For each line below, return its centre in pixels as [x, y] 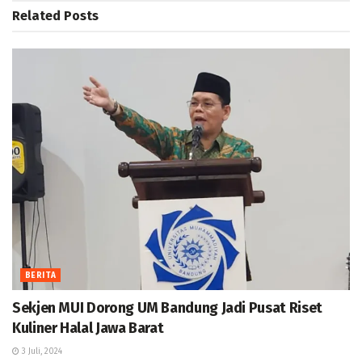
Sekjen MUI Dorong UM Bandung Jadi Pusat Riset [167, 307]
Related [36, 15]
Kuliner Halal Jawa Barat [88, 328]
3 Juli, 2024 [41, 351]
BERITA [41, 275]
